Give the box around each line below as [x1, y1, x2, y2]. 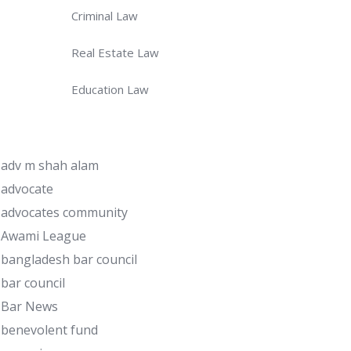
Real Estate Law [71, 44, 159, 60]
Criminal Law [71, 7, 138, 24]
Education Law [71, 81, 149, 97]
